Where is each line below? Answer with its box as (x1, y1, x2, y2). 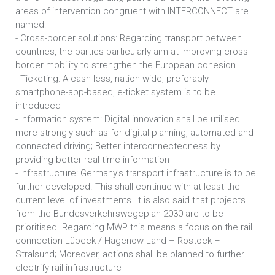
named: (15, 19, 46, 30)
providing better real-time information (15, 154, 169, 165)
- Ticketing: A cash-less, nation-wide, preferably (15, 73, 209, 84)
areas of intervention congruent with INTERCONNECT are (15, 6, 249, 17)
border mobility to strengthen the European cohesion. (15, 60, 238, 71)
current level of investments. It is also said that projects (15, 195, 246, 206)
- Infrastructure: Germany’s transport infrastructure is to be (15, 168, 256, 179)
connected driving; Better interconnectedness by (15, 141, 220, 152)
